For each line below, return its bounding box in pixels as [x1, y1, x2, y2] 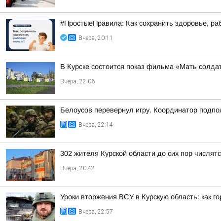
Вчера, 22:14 [78, 121, 113, 128]
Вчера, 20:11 [78, 35, 113, 41]
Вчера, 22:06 [60, 78, 95, 85]
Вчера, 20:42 [60, 165, 95, 172]
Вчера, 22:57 [78, 208, 113, 215]
